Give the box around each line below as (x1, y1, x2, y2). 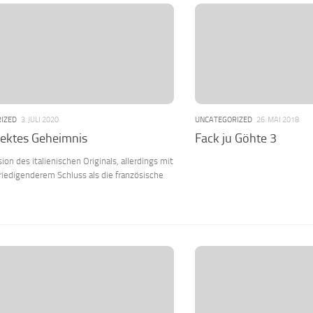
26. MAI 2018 (256, 115, 299, 125)
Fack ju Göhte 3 (195, 130, 277, 146)
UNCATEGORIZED (195, 115, 252, 125)
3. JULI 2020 (21, 115, 59, 125)
